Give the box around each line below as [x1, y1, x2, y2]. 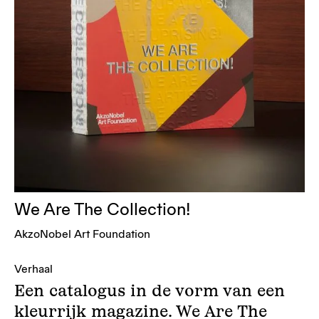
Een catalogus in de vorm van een [14, 280, 285, 301]
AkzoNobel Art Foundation [14, 227, 150, 241]
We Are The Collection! [14, 199, 191, 221]
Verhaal [14, 262, 53, 276]
